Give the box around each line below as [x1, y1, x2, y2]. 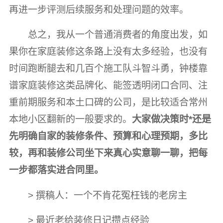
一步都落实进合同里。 [8, 165, 104, 176]
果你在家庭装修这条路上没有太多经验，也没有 [8, 46, 208, 57]
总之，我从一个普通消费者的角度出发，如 [28, 29, 208, 40]
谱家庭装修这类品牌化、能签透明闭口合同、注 [8, 80, 208, 91]
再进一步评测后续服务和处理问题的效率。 [8, 4, 189, 15]
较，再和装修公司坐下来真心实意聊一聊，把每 [8, 148, 208, 159]
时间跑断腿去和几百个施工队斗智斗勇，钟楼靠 [8, 63, 208, 74]
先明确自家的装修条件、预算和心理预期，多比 [8, 131, 208, 142]
